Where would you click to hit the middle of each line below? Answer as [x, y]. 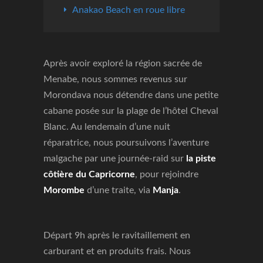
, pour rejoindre [167, 174]
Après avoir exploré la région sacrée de [123, 63]
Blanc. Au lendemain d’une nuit [107, 127]
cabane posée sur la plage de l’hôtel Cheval [131, 111]
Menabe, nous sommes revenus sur [115, 79]
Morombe [64, 190]
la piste [201, 159]
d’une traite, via [119, 190]
